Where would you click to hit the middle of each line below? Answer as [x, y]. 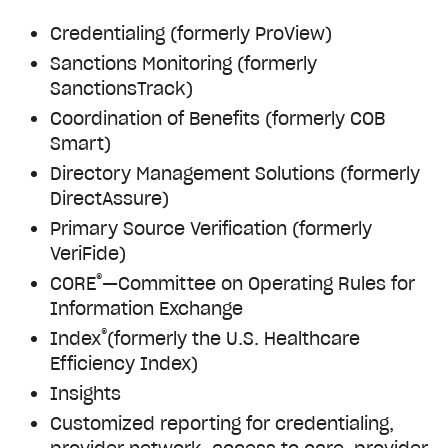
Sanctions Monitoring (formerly [183, 64]
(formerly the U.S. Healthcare [233, 339]
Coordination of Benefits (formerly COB [217, 119]
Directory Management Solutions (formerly [235, 174]
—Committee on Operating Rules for [258, 284]
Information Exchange [146, 309]
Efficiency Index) [124, 364]
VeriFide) [88, 254]
